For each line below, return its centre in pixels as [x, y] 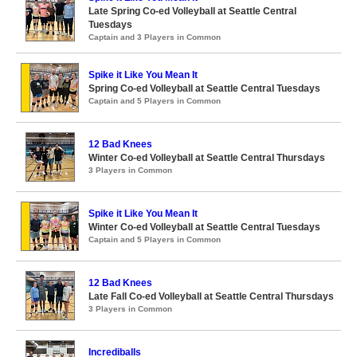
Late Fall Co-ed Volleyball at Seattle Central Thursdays [211, 296]
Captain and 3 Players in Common [155, 37]
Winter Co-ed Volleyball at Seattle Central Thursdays [207, 158]
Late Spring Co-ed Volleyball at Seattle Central [192, 11]
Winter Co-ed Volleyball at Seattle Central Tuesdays [204, 227]
